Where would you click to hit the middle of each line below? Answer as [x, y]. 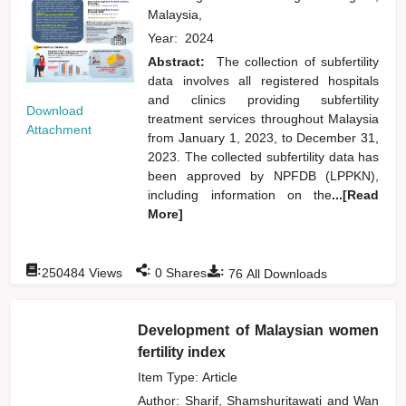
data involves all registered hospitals [264, 80]
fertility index [182, 352]
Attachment [59, 129]
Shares [185, 272]
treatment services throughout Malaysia [264, 118]
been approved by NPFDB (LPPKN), [264, 175]
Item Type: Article [188, 377]
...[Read [356, 194]
